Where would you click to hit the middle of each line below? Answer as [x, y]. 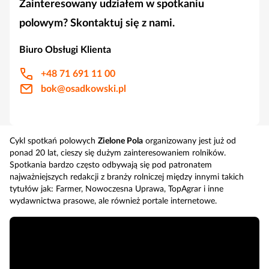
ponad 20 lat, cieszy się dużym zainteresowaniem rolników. [118, 153]
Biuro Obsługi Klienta [65, 50]
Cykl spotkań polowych [54, 141]
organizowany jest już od [189, 141]
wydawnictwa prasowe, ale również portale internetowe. [113, 201]
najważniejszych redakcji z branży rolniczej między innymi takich [127, 177]
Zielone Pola [120, 141]
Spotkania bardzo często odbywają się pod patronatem [111, 165]
